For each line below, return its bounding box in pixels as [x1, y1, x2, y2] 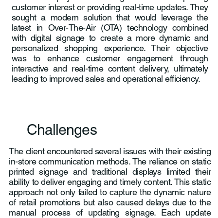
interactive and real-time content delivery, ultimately [11, 63, 208, 74]
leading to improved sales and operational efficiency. [11, 73, 200, 84]
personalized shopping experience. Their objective [11, 43, 208, 54]
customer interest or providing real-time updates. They [11, 2, 208, 13]
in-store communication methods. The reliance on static [9, 156, 211, 167]
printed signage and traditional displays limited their [9, 166, 211, 177]
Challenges [26, 121, 97, 138]
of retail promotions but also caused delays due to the [9, 197, 211, 208]
